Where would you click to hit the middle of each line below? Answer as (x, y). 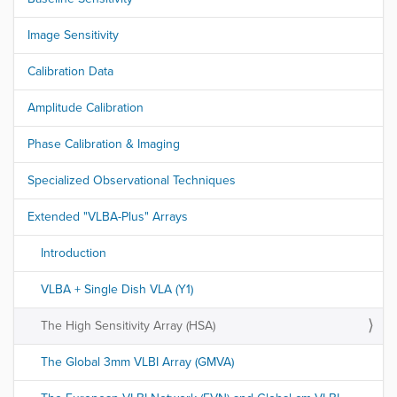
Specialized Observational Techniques (132, 181)
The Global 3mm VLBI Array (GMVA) (137, 362)
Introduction (74, 253)
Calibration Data (70, 72)
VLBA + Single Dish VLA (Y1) (117, 290)
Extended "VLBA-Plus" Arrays (108, 217)
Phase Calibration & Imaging (104, 144)
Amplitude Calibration (86, 108)
